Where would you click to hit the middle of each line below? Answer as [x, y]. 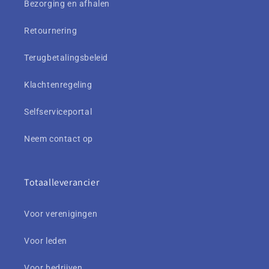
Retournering [51, 31]
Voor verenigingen [61, 214]
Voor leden [46, 241]
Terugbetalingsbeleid [66, 58]
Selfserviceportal [58, 112]
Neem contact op [59, 139]
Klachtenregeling [58, 85]
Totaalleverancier [62, 183]
